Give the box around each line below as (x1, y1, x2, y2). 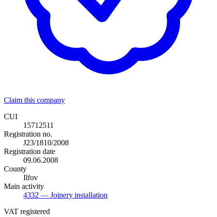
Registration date (4, 147, 55, 155)
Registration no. (4, 129, 52, 138)
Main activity (4, 182, 44, 190)
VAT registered (4, 207, 50, 216)
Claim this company (4, 95, 65, 104)
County (4, 164, 27, 173)
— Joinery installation (39, 190, 108, 199)
